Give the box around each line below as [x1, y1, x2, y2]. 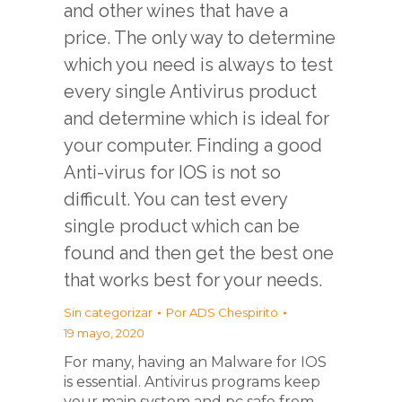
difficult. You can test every [64, 188, 287, 210]
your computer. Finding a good [64, 135, 322, 156]
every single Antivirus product [64, 81, 317, 102]
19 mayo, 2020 [64, 326, 144, 340]
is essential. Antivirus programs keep [64, 373, 320, 390]
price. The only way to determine [64, 27, 336, 48]
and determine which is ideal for [64, 108, 329, 129]
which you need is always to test [64, 54, 333, 75]
